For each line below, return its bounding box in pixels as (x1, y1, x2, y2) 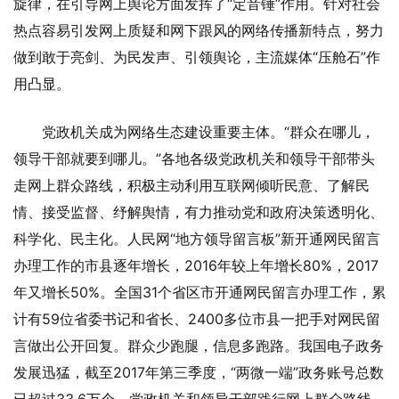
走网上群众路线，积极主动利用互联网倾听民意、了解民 (13, 175, 370, 194)
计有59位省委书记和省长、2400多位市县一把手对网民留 (13, 309, 380, 328)
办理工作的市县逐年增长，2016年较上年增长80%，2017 (13, 256, 379, 274)
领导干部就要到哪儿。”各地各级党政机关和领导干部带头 (13, 149, 375, 167)
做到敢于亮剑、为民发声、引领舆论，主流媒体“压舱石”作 (13, 47, 380, 66)
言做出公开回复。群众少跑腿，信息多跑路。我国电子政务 (13, 336, 384, 354)
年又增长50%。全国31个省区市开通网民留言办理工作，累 (13, 282, 386, 301)
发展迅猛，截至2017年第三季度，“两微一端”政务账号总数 (13, 362, 384, 381)
